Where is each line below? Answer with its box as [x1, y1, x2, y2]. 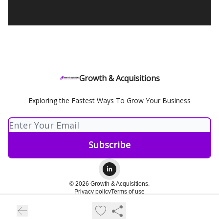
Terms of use [111, 188, 145, 195]
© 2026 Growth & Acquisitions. [69, 180, 150, 187]
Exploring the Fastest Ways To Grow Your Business [28, 96, 191, 105]
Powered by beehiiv [89, 199, 142, 208]
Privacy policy [74, 188, 111, 195]
